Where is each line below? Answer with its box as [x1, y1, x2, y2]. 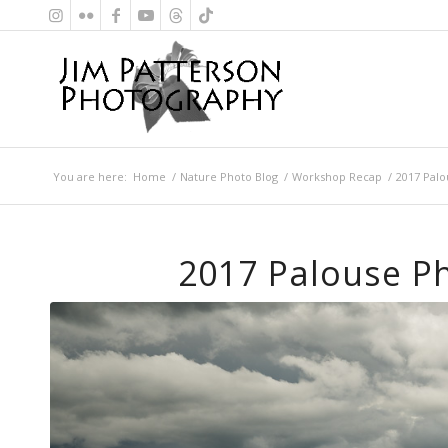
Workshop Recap [292, 169, 382, 184]
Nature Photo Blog [180, 169, 278, 184]
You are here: [53, 169, 127, 184]
